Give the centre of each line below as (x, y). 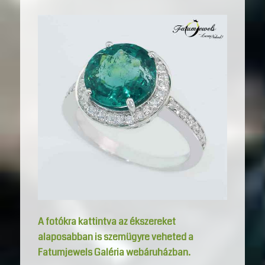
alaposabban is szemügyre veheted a (115, 237)
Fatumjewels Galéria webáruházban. (114, 252)
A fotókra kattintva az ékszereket (106, 221)
